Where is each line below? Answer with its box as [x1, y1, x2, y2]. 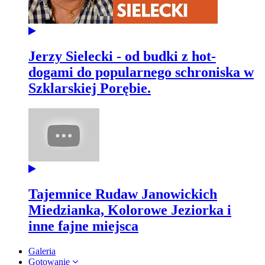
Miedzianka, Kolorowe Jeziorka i [28, 202, 231, 218]
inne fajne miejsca [28, 218, 138, 234]
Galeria [28, 245, 56, 256]
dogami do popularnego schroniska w [28, 64, 254, 80]
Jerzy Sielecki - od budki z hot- [28, 49, 216, 64]
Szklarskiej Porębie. [28, 80, 151, 96]
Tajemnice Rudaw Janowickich [28, 186, 217, 202]
